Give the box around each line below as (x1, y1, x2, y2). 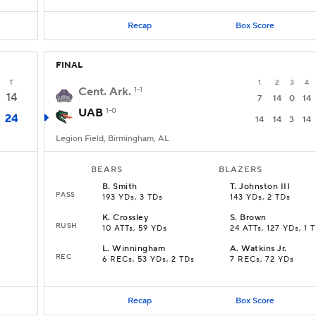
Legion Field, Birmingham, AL (56, 133, 169, 144)
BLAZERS (219, 164, 262, 175)
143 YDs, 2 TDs (230, 193, 291, 202)
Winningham (112, 243, 166, 254)
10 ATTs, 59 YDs (102, 224, 167, 233)
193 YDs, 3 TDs (102, 193, 163, 202)
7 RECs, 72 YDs (230, 255, 294, 265)
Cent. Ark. (78, 85, 131, 99)
